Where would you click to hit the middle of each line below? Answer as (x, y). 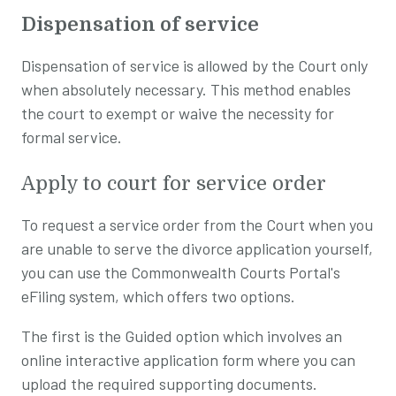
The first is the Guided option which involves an (182, 335)
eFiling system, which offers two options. (158, 296)
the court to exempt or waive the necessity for (178, 113)
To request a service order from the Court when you (197, 224)
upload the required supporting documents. (169, 383)
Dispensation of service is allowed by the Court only (194, 65)
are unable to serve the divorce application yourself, (197, 248)
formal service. (72, 137)
